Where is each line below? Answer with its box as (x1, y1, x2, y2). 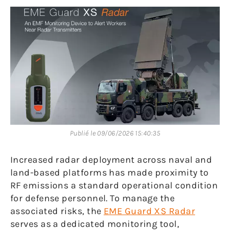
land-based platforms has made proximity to (10, 166, 209, 178)
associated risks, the (10, 205, 104, 217)
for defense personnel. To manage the (10, 192, 175, 204)
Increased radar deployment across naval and (10, 154, 213, 165)
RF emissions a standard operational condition (10, 179, 218, 191)
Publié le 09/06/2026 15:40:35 (69, 128, 161, 138)
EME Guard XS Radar (103, 205, 196, 217)
